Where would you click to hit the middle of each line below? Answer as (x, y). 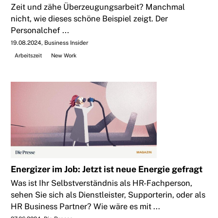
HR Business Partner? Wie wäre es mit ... (86, 206)
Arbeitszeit (28, 56)
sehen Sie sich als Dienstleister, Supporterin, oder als (108, 194)
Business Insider (67, 43)
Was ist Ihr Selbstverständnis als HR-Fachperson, (102, 183)
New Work (64, 56)
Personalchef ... (40, 30)
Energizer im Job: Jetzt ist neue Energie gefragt (107, 169)
